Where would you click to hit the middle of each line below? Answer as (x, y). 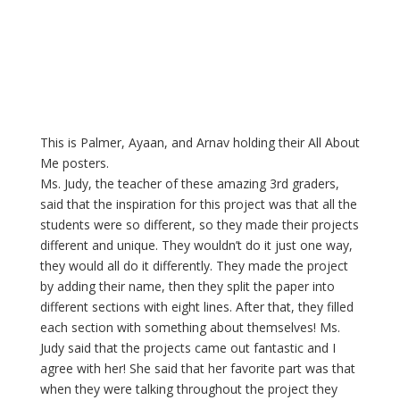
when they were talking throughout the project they (188, 389)
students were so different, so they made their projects (199, 225)
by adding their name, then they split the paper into (187, 287)
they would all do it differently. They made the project (194, 266)
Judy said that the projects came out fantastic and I (187, 348)
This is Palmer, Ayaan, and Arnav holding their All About (200, 143)
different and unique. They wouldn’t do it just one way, (196, 246)
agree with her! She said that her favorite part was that (197, 369)
